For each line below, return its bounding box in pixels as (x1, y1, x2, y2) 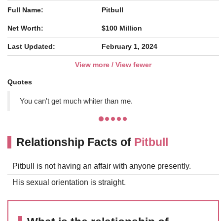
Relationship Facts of (16, 136, 134, 148)
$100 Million (102, 24, 142, 32)
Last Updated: (7, 42, 55, 50)
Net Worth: (7, 24, 43, 32)
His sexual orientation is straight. (12, 178, 126, 186)
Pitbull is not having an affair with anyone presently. (12, 162, 191, 170)
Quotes (7, 78, 32, 86)
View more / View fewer (75, 61, 151, 69)
